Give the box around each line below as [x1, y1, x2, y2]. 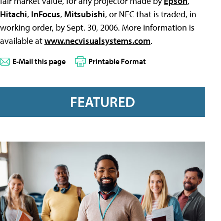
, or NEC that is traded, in [105, 8, 196, 20]
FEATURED [70, 92, 135, 110]
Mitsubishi [64, 8, 105, 20]
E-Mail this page [12, 56, 66, 67]
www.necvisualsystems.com [44, 35, 150, 47]
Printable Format [88, 56, 146, 67]
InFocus [31, 8, 60, 20]
